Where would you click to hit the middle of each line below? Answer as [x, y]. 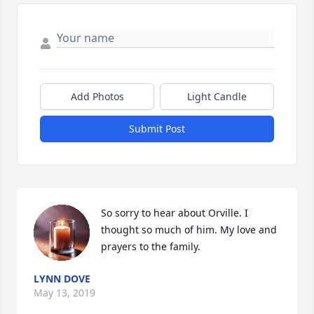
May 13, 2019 [64, 293]
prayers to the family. [151, 247]
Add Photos [97, 97]
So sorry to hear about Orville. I [175, 213]
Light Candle [217, 97]
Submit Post [157, 129]
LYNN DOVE [62, 279]
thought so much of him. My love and [189, 230]
